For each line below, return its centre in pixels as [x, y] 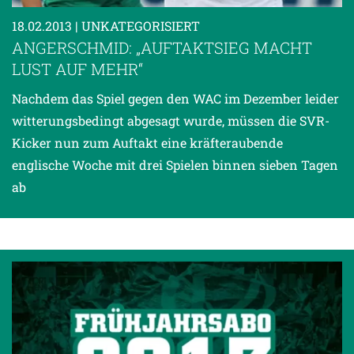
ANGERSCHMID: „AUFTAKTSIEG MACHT [162, 47]
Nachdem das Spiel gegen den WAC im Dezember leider [175, 98]
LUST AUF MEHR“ [77, 68]
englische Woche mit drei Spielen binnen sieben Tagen [175, 164]
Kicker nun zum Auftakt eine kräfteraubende [147, 142]
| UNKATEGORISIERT [137, 25]
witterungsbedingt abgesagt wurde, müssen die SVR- [171, 120]
